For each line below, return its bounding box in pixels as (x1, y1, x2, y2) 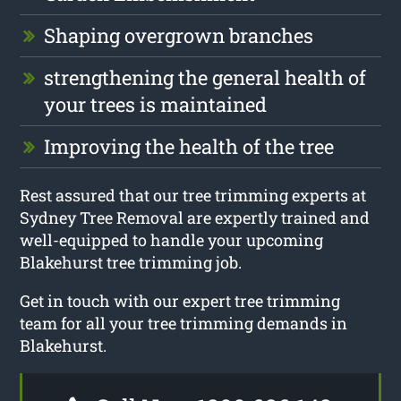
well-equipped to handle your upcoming (20, 228, 324, 251)
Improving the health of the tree (44, 132, 335, 159)
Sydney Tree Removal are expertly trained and (20, 206, 371, 228)
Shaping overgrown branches (44, 21, 314, 48)
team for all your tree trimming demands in (20, 311, 348, 334)
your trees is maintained (44, 90, 268, 117)
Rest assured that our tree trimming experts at (20, 183, 367, 206)
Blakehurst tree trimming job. (20, 251, 243, 273)
